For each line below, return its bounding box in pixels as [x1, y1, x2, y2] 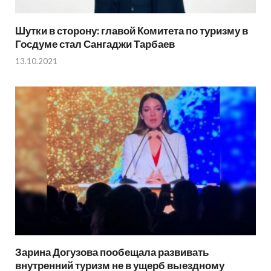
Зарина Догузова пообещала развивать [15, 246, 209, 259]
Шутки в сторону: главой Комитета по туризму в [15, 24, 248, 37]
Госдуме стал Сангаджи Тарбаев [15, 37, 175, 50]
